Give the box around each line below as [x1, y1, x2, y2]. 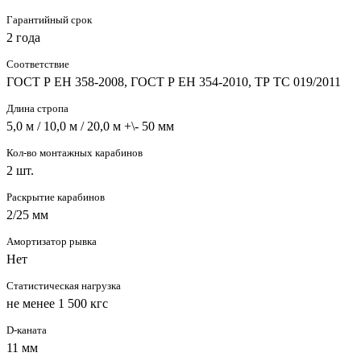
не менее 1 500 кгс [6, 296, 108, 310]
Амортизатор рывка [6, 234, 97, 247]
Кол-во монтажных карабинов [6, 146, 143, 159]
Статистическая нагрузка [6, 279, 121, 292]
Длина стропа [6, 102, 68, 114]
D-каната [6, 323, 47, 336]
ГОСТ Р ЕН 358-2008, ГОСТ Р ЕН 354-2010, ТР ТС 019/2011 [6, 74, 341, 89]
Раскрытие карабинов [6, 190, 105, 203]
